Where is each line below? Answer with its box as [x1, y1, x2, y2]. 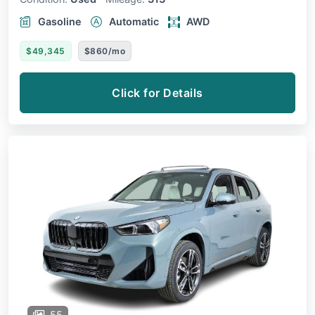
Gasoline [38, 15, 82, 27]
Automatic [109, 15, 159, 27]
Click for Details [112, 85, 203, 100]
